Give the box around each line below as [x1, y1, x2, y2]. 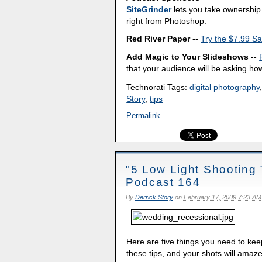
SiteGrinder [126, 4, 172, 14]
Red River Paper [126, 34, 191, 44]
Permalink [126, 111, 161, 120]
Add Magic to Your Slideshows [126, 52, 249, 62]
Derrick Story [135, 194, 173, 201]
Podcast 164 [125, 175, 201, 188]
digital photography [189, 82, 260, 92]
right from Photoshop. [126, 16, 207, 26]
